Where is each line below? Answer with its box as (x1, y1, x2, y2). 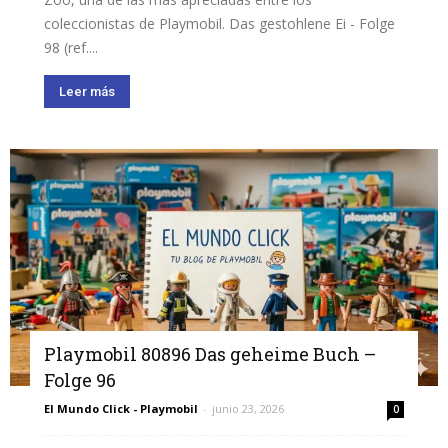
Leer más (59, 84, 115, 100)
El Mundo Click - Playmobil (44, 400, 198, 416)
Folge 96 (44, 367, 116, 392)
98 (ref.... (44, 38, 98, 58)
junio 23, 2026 (212, 400, 284, 416)
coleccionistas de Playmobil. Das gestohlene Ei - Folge (44, 14, 395, 34)
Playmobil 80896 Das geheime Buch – (44, 341, 376, 366)
